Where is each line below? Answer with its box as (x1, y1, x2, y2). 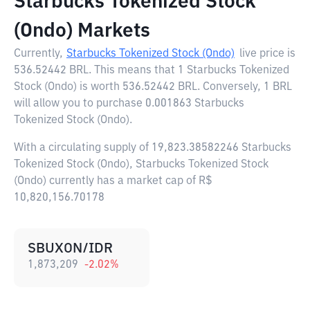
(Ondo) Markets (14, 21, 150, 41)
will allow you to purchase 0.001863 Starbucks (14, 98, 244, 109)
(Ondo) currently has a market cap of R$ (14, 176, 212, 187)
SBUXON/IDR (28, 241, 113, 255)
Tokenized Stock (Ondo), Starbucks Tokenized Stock (14, 159, 268, 170)
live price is (239, 48, 295, 60)
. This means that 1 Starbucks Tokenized (89, 65, 289, 76)
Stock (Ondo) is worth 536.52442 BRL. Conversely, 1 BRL (14, 82, 292, 93)
